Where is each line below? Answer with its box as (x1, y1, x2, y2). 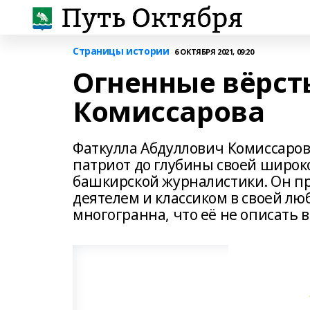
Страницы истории (73, 44, 170, 57)
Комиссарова (73, 92, 265, 130)
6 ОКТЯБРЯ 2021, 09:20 (174, 46, 254, 57)
